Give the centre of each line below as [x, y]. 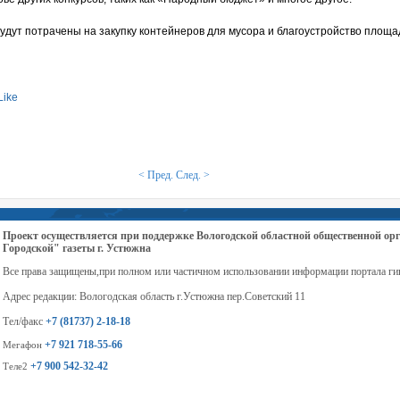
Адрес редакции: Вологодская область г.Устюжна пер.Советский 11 [154, 297]
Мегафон [23, 345]
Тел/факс [24, 322]
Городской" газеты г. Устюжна [76, 249]
